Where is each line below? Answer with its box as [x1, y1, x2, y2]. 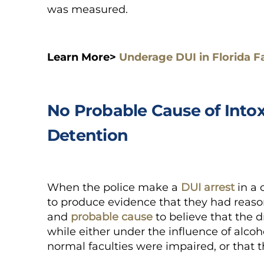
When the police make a [47, 180, 181, 194]
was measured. [47, 2, 131, 16]
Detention [47, 125, 128, 145]
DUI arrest [181, 180, 235, 194]
